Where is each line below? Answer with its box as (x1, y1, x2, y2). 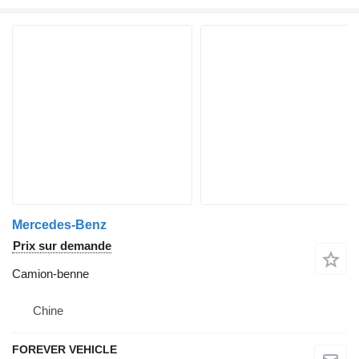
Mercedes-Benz (12, 218, 107, 232)
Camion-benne (12, 267, 89, 281)
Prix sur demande (13, 239, 111, 253)
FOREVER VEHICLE (12, 343, 117, 357)
